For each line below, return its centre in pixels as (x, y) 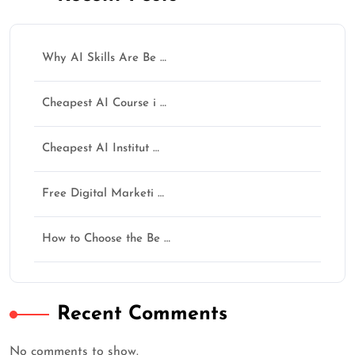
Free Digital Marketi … (103, 193)
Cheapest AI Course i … (104, 103)
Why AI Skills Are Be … (104, 58)
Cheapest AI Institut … (101, 148)
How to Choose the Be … (106, 239)
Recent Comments (142, 314)
